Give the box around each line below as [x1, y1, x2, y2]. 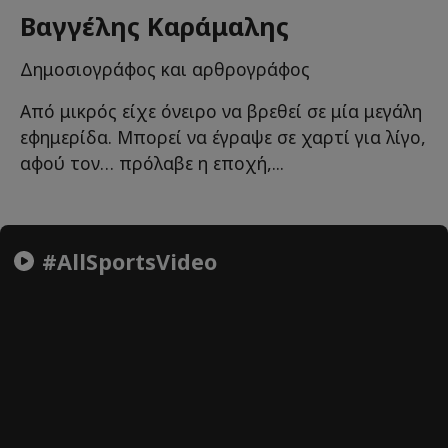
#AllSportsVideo [36, 246, 217, 276]
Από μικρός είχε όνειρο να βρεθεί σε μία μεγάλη [20, 99, 422, 124]
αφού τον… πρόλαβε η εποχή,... [20, 151, 284, 176]
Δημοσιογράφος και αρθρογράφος [20, 57, 310, 82]
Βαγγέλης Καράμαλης [20, 9, 289, 44]
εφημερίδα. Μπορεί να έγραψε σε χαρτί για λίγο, [20, 125, 426, 150]
